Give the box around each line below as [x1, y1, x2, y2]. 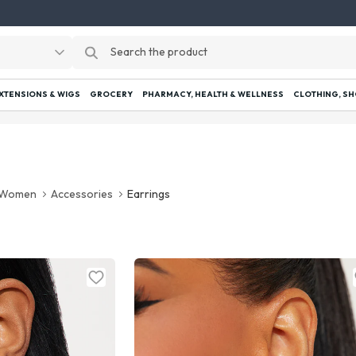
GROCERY [90, 89, 133, 100]
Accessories [51, 187, 114, 201]
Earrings [127, 187, 171, 201]
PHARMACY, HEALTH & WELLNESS [142, 89, 284, 100]
